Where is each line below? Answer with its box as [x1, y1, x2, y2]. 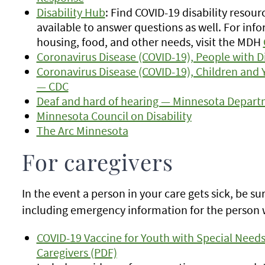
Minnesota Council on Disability [36, 108, 192, 123]
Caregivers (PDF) [36, 245, 117, 260]
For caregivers [21, 153, 173, 176]
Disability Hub [36, 5, 105, 20]
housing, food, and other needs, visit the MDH [36, 34, 263, 49]
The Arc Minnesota [36, 123, 128, 138]
